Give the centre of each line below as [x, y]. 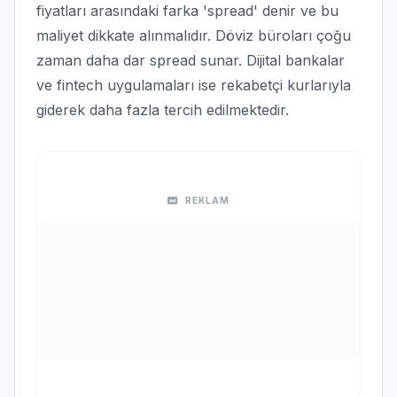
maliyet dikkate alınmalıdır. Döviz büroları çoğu [194, 35]
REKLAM [207, 200]
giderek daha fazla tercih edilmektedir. [163, 110]
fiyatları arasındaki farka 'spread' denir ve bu [187, 11]
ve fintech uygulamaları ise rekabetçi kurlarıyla [194, 85]
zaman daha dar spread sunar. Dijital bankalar [191, 60]
